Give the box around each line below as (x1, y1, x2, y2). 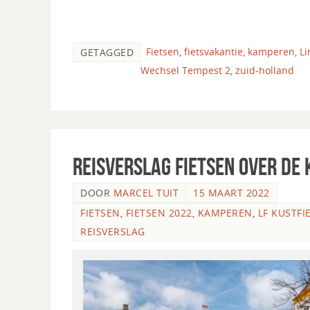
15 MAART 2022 (193, 186, 270, 200)
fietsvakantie (184, 44, 243, 58)
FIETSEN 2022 (125, 206, 192, 220)
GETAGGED (80, 45, 134, 59)
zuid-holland (235, 63, 294, 77)
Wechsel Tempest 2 (140, 63, 230, 77)
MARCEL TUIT (113, 186, 179, 200)
